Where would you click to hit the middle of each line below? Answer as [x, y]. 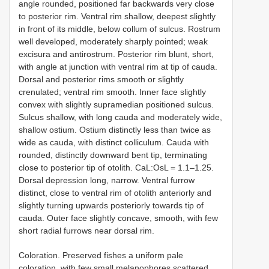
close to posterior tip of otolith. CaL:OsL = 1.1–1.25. [116, 167]
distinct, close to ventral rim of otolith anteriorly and [115, 192]
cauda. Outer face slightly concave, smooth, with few [118, 218]
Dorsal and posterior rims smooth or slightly [101, 79]
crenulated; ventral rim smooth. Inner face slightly [112, 92]
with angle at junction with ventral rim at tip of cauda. [118, 66]
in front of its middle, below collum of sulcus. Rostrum [119, 29]
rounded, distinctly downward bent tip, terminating [113, 155]
